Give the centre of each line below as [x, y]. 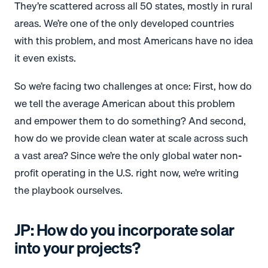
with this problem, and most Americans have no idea [134, 40]
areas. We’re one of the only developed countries [124, 23]
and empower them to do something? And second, [130, 120]
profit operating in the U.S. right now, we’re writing [127, 172]
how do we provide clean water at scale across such [131, 138]
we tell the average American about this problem [125, 103]
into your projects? [77, 248]
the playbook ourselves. [68, 190]
